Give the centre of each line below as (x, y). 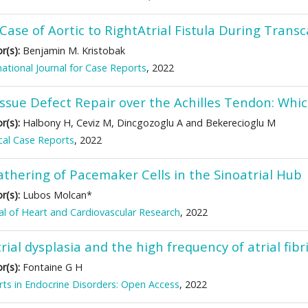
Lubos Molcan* (56, 195)
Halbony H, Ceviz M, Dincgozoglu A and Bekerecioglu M (148, 123)
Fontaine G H (51, 267)
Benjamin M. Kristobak (73, 51)
